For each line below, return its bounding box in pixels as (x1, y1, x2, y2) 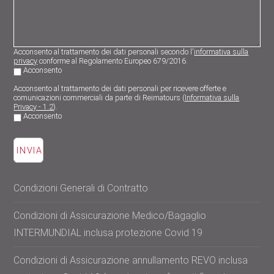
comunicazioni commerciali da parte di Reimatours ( (13, 93, 185, 103)
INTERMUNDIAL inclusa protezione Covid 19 (13, 227, 203, 239)
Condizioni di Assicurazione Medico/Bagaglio (13, 210, 207, 222)
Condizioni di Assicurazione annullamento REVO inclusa (13, 254, 248, 267)
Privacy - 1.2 (13, 102, 54, 112)
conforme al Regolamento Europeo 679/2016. (37, 56, 188, 66)
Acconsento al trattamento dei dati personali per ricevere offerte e (13, 84, 227, 94)
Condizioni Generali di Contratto (13, 182, 149, 194)
